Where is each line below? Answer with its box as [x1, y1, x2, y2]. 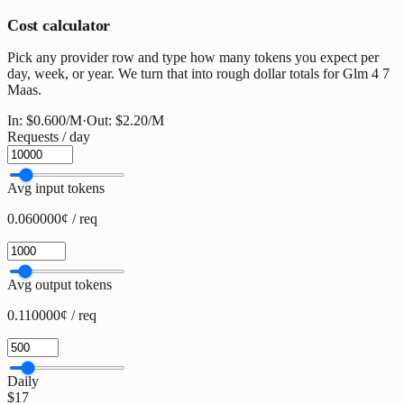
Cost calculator [7, 16, 111, 35]
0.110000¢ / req [7, 308, 96, 324]
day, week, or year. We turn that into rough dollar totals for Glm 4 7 [7, 66, 390, 82]
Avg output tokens [7, 277, 112, 293]
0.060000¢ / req [7, 211, 97, 227]
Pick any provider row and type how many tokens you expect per [7, 50, 379, 66]
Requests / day [7, 129, 90, 145]
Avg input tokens [7, 180, 105, 197]
